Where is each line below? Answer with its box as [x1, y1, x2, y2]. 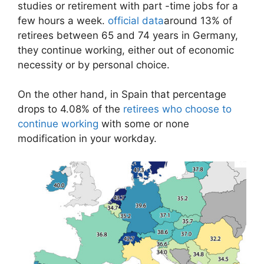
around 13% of [164, 14, 232, 27]
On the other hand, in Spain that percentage [18, 88, 226, 101]
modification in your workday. [18, 133, 157, 145]
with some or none [98, 118, 189, 130]
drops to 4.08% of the [18, 103, 123, 115]
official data [108, 14, 164, 27]
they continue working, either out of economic [18, 44, 234, 56]
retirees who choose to [123, 103, 232, 115]
